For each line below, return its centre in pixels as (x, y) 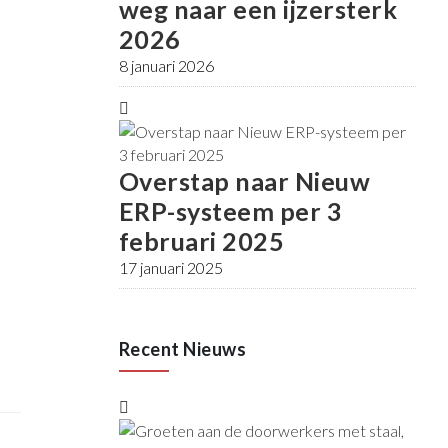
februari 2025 (201, 241)
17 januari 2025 (170, 268)
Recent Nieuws (182, 349)
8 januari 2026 (166, 66)
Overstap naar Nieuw (244, 181)
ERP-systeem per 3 (230, 211)
